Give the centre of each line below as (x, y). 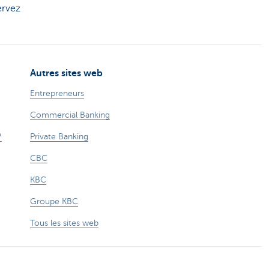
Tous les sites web (64, 223)
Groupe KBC (54, 201)
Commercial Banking (70, 115)
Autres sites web (66, 73)
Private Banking (59, 136)
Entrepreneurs (57, 93)
